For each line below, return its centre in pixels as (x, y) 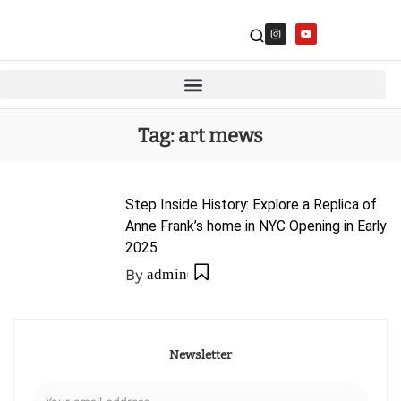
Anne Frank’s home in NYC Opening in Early (256, 226)
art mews (221, 136)
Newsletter (200, 355)
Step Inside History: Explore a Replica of (251, 205)
